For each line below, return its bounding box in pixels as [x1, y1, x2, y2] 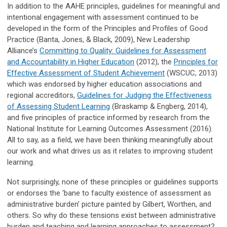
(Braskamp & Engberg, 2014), [110, 102, 208, 111]
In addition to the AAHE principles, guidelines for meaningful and [7, 2, 220, 11]
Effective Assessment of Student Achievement [7, 68, 165, 78]
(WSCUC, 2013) [165, 68, 217, 78]
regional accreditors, [7, 91, 77, 100]
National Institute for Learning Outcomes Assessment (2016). [7, 124, 213, 134]
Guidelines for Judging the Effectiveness [77, 91, 212, 100]
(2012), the [134, 57, 174, 67]
